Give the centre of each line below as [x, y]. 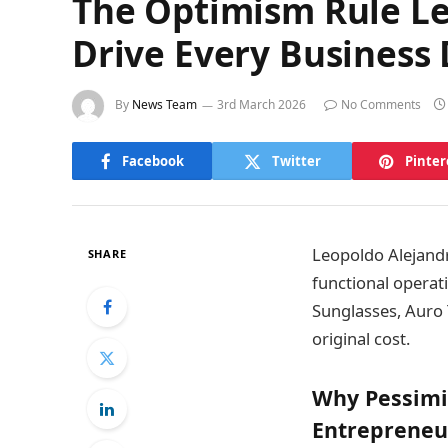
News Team [164, 105]
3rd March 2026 [261, 105]
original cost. [361, 338]
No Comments [381, 105]
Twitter [296, 160]
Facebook [152, 160]
